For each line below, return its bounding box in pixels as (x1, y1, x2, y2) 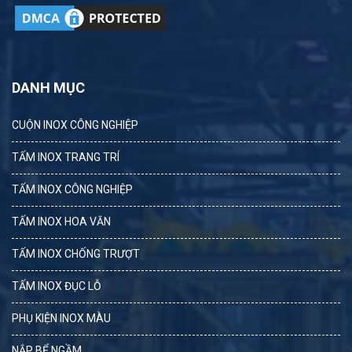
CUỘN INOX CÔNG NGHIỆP (12, 118, 138, 131)
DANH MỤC (12, 79, 85, 96)
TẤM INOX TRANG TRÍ (12, 150, 119, 163)
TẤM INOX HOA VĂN (12, 214, 111, 228)
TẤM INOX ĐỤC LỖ (12, 279, 101, 292)
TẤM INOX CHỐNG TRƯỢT (12, 247, 140, 260)
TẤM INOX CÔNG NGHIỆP (12, 182, 133, 196)
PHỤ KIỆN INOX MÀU (12, 311, 111, 324)
